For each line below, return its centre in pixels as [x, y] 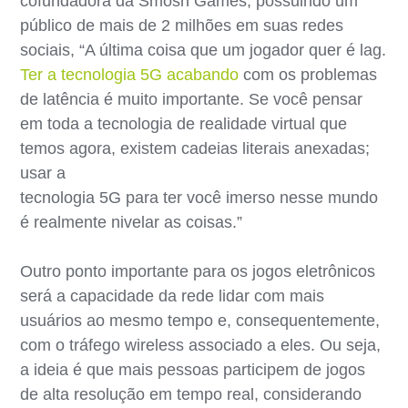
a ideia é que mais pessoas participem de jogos [193, 369]
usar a [43, 173]
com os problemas [308, 74]
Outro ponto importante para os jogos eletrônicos [198, 271]
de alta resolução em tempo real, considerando [191, 394]
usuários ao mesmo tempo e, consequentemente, [200, 320]
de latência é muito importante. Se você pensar [192, 99]
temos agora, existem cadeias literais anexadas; [195, 148]
